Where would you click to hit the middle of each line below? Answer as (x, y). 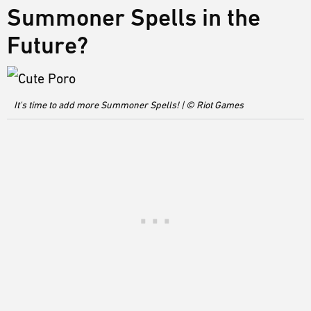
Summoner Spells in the (134, 17)
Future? (50, 45)
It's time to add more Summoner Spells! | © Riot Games (129, 105)
